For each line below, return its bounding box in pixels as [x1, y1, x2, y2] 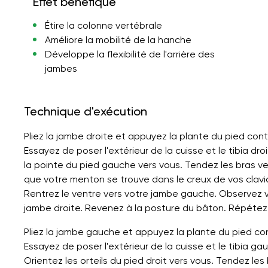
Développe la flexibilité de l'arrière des [44, 48, 215, 60]
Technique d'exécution [24, 103, 147, 118]
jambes [44, 62, 77, 74]
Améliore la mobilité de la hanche [44, 33, 191, 45]
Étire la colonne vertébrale [44, 19, 162, 31]
